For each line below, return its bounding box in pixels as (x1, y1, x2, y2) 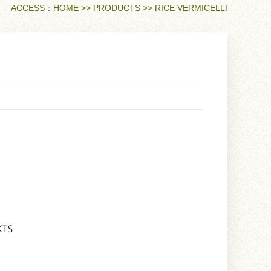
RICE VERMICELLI (155, 3, 227, 13)
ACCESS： (11, 3, 53, 13)
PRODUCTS (93, 3, 140, 13)
